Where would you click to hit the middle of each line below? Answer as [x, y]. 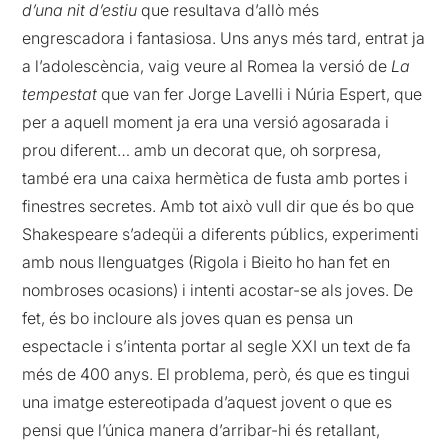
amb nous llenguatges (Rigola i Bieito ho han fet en [206, 262]
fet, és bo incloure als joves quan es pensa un [188, 318]
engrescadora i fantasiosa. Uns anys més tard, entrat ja [224, 38]
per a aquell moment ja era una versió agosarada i [206, 122]
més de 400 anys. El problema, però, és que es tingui [216, 374]
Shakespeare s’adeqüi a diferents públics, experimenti [221, 234]
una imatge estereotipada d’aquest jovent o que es [207, 402]
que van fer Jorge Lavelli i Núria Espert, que [260, 94]
